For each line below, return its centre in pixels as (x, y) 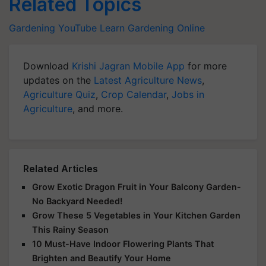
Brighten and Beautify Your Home (102, 258)
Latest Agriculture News (148, 80)
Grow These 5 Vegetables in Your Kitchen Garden (136, 215)
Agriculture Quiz (59, 94)
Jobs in (188, 94)
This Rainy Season (70, 229)
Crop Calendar (134, 94)
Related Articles (61, 168)
